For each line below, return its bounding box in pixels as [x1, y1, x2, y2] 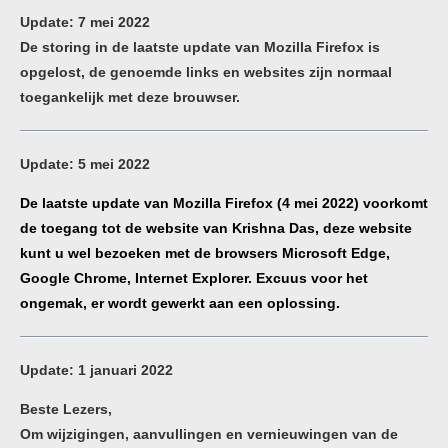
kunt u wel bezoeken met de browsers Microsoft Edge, [20, 245, 390, 261]
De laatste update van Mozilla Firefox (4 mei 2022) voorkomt [20, 195, 428, 211]
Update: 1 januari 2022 [20, 362, 173, 378]
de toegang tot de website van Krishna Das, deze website [20, 220, 412, 236]
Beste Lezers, [20, 401, 112, 417]
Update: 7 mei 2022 [20, 14, 150, 30]
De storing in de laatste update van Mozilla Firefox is [20, 39, 380, 55]
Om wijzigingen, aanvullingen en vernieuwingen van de [20, 426, 398, 442]
